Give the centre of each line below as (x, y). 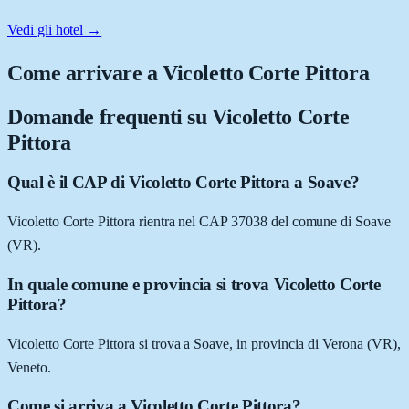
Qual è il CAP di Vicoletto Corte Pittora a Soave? (184, 183)
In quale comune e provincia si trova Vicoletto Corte (194, 284)
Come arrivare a (85, 73)
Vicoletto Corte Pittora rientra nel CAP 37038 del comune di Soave (199, 222)
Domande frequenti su (110, 116)
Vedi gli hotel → (55, 29)
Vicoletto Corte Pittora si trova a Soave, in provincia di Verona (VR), (204, 343)
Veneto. (29, 367)
